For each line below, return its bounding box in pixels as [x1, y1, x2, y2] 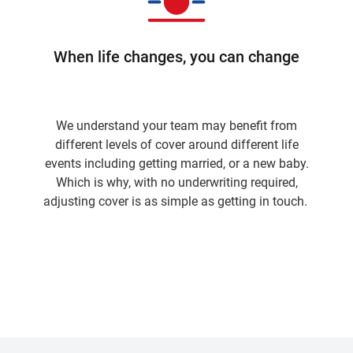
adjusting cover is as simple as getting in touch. [43, 194, 310, 209]
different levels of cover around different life [54, 137, 299, 152]
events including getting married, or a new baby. [44, 156, 309, 171]
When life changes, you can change [54, 47, 299, 66]
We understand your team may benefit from [56, 118, 297, 133]
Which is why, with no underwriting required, [55, 175, 298, 190]
